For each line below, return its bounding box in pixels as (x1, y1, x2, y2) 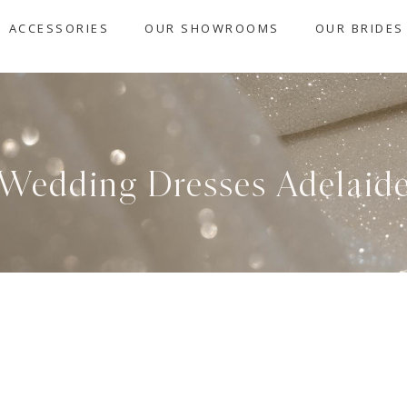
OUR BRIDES (314, 20, 404, 36)
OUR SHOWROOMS (144, 20, 280, 36)
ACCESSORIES (8, 20, 110, 36)
